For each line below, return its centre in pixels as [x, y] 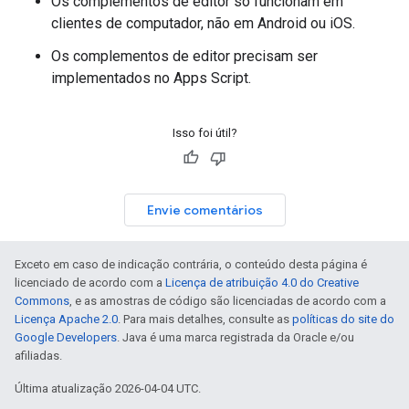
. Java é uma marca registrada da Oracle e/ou [236, 337]
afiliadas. [38, 356]
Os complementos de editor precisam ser [184, 56]
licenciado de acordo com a [90, 283]
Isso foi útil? [204, 133]
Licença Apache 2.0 [66, 319]
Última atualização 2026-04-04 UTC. [108, 388]
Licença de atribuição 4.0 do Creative [262, 283]
